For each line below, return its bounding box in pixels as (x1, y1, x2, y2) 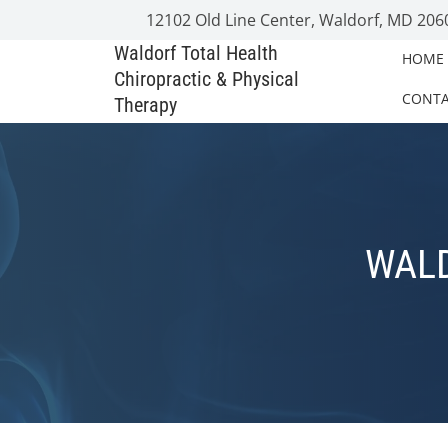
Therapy (114, 93, 177, 117)
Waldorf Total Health (114, 41, 278, 65)
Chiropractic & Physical (114, 67, 299, 91)
